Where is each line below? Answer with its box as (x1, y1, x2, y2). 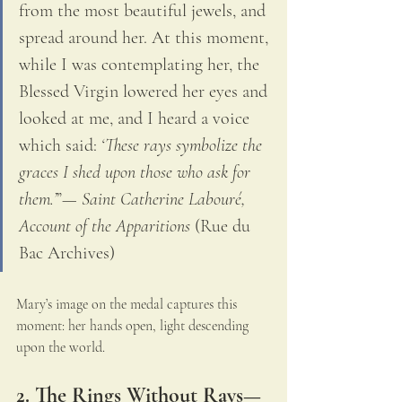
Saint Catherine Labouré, (82, 188, 249, 211)
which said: (19, 135, 101, 157)
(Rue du (190, 215, 255, 238)
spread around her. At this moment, (19, 27, 273, 49)
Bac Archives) (19, 242, 115, 265)
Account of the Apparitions (19, 215, 190, 238)
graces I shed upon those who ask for (19, 162, 255, 184)
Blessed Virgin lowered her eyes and (19, 81, 272, 103)
